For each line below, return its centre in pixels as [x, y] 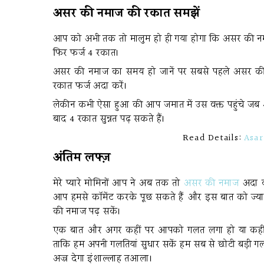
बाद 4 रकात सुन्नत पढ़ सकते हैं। [109, 119]
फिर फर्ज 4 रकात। [86, 53]
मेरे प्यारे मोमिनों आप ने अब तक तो [118, 184]
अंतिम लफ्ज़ [82, 158]
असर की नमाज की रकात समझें [126, 13]
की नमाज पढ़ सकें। [87, 212]
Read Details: [214, 138]
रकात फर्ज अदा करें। [90, 86]
